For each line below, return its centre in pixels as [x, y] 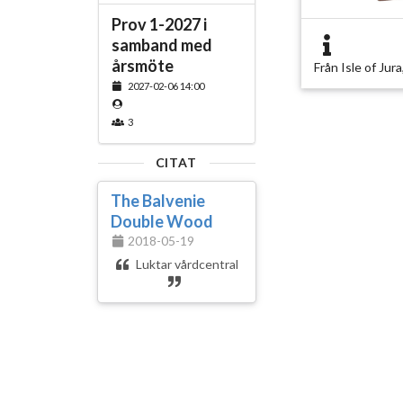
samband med [161, 45]
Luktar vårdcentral [185, 264]
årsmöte [142, 66]
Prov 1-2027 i [159, 25]
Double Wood [161, 222]
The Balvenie [157, 201]
